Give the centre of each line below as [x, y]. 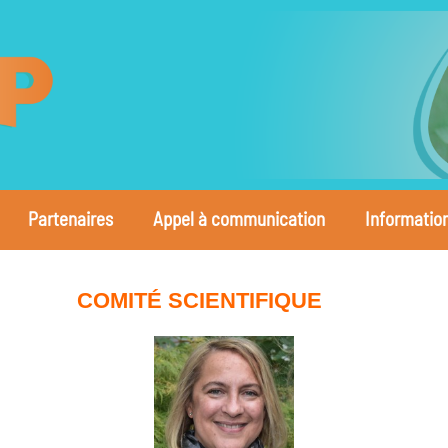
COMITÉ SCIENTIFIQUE [199, 301]
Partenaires [70, 218]
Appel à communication [238, 218]
